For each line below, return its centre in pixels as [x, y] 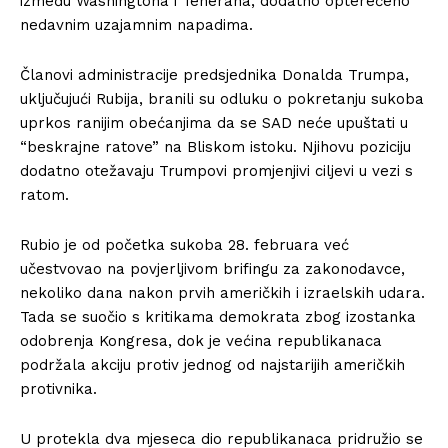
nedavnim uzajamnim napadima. [136, 25]
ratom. [44, 195]
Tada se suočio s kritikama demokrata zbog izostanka [218, 317]
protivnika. [58, 389]
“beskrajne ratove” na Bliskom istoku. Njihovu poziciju [215, 147]
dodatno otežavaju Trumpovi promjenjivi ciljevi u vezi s [216, 171]
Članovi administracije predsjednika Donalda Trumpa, [214, 75]
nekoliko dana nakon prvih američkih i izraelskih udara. [222, 293]
